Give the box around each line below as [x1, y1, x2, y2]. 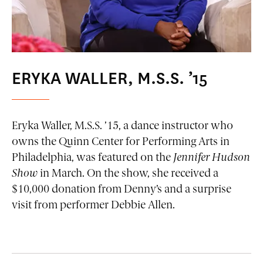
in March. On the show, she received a [38, 168, 218, 180]
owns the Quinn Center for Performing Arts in [12, 136, 230, 148]
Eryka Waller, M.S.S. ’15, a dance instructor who [12, 120, 233, 132]
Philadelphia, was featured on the [12, 152, 173, 164]
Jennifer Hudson [173, 152, 250, 163]
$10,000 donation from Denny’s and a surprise [12, 184, 231, 195]
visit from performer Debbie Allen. [12, 200, 175, 211]
